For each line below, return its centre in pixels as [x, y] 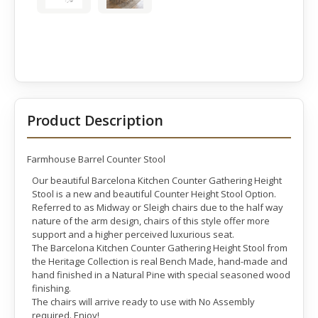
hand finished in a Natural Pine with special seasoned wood [161, 275]
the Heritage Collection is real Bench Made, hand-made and [160, 262]
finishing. [51, 289]
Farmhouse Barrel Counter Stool [96, 159]
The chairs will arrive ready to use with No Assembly [143, 302]
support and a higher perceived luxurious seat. [133, 235]
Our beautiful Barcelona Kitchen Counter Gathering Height [157, 181]
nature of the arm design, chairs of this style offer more [151, 221]
